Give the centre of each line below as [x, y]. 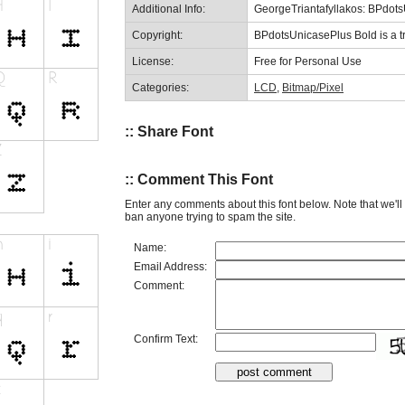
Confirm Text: [166, 339]
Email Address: [170, 266]
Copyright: [157, 35]
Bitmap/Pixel [313, 87]
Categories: [160, 87]
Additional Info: [169, 9]
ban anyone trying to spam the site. [210, 217]
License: [153, 61]
